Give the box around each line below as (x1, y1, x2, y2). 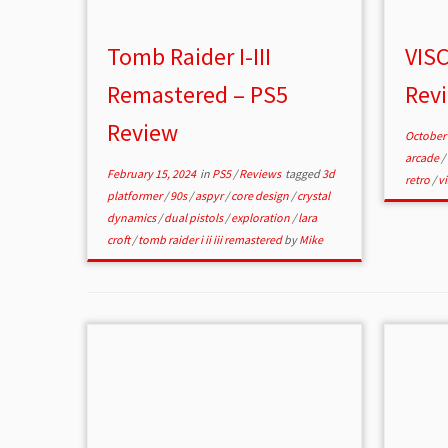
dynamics (107, 210, 159, 226)
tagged (283, 166, 323, 182)
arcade (404, 150, 441, 166)
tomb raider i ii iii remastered (138, 232, 285, 248)
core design (231, 188, 292, 204)
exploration (231, 210, 293, 226)
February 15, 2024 (107, 166, 197, 182)
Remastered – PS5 (107, 79, 289, 111)
